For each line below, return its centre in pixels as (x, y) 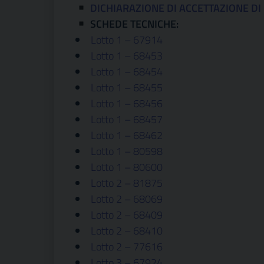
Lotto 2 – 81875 (127, 183)
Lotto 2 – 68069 (127, 199)
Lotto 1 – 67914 (127, 40)
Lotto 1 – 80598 (127, 151)
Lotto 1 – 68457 (127, 119)
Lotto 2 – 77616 (127, 247)
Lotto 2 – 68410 (127, 231)
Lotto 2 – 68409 (127, 215)
